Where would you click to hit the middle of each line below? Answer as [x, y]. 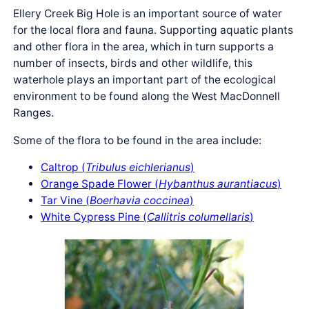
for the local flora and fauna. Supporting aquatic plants [153, 30]
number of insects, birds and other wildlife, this [133, 63]
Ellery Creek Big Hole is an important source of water [148, 14]
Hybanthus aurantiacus [218, 184]
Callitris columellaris [199, 217]
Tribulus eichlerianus [138, 168]
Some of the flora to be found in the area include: [138, 140]
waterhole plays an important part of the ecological [145, 80]
